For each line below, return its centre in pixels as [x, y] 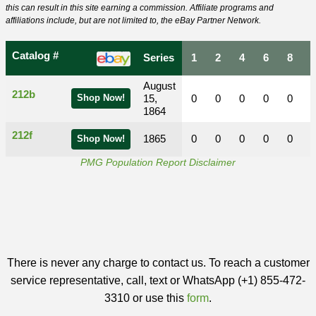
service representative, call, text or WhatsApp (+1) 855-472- [158, 280]
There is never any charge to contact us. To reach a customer [158, 263]
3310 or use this [146, 298]
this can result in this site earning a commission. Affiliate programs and [140, 8]
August [159, 86]
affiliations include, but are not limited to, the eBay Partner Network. [133, 20]
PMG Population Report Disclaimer [158, 162]
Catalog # [37, 56]
